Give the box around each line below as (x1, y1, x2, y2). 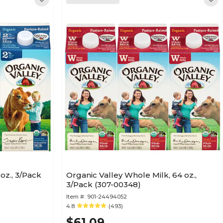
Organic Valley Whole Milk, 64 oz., (66, 170, 197, 180)
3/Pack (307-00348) (66, 180, 141, 189)
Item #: (66, 193, 85, 200)
